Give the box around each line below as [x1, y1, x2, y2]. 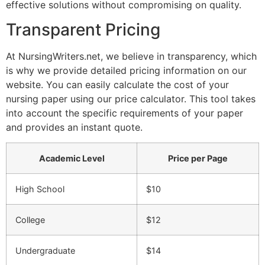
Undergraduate [15, 245, 75, 256]
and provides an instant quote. [6, 121, 143, 134]
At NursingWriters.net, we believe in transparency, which [6, 50, 257, 63]
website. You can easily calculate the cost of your [6, 79, 229, 91]
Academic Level [38, 153, 105, 164]
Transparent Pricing [6, 20, 160, 40]
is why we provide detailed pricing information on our [6, 64, 247, 77]
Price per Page [168, 153, 228, 164]
